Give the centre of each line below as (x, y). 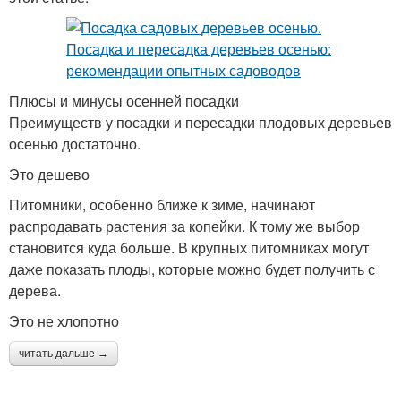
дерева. (35, 291)
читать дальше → (64, 354)
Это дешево (49, 175)
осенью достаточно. (75, 144)
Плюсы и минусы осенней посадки (124, 101)
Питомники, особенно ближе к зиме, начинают (162, 205)
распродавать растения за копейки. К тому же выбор (184, 226)
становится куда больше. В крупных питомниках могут (189, 248)
